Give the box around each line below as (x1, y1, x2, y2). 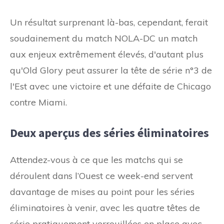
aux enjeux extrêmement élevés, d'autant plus (10, 48, 203, 60)
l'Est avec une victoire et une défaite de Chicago (10, 80, 211, 92)
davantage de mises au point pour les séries (10, 185, 194, 197)
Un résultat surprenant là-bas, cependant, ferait (10, 16, 208, 28)
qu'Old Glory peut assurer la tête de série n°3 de (10, 64, 212, 76)
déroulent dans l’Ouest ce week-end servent (10, 169, 193, 181)
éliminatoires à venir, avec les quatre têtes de (10, 201, 200, 213)
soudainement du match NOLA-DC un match (10, 32, 197, 44)
